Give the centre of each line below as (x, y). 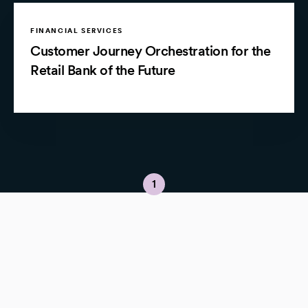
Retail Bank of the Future (103, 70)
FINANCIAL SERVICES (77, 31)
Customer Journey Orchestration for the (150, 51)
